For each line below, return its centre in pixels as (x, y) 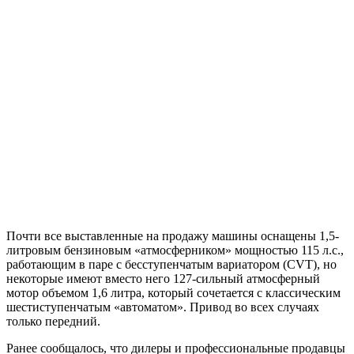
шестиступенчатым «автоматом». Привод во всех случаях (163, 307)
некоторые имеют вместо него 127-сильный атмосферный (163, 278)
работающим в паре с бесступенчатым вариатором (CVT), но (171, 264)
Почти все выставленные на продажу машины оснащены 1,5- (173, 235)
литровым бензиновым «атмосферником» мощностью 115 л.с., (175, 250)
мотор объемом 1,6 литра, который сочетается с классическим (173, 292)
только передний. (53, 321)
